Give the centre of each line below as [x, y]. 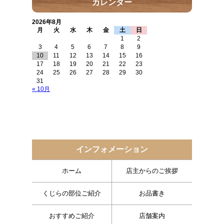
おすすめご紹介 [72, 215]
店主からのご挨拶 [152, 170]
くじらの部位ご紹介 [72, 193]
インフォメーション [112, 149]
